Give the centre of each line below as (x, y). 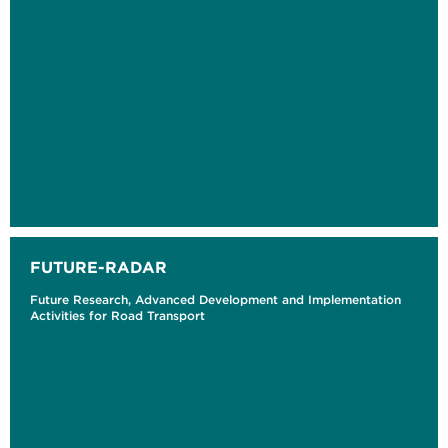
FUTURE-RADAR (98, 267)
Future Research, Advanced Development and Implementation (215, 300)
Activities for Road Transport (117, 316)
